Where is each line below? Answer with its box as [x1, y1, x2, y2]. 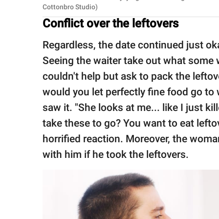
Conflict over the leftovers [43, 16, 178, 30]
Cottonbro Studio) [43, 2, 98, 11]
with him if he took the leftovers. [43, 148, 191, 160]
